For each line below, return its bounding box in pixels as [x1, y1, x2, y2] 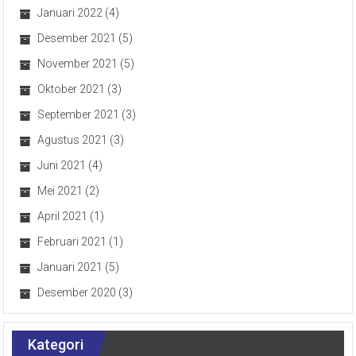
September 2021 [37, 107, 120, 121]
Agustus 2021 [37, 133, 108, 146]
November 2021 [37, 56, 118, 70]
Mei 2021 [37, 184, 83, 197]
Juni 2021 [37, 158, 87, 172]
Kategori [28, 335, 84, 353]
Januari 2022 [37, 6, 103, 19]
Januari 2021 [37, 260, 103, 273]
